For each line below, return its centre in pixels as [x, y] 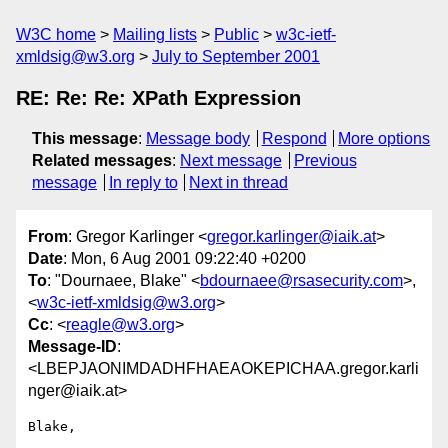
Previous [325, 160]
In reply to [143, 182]
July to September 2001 [236, 56]
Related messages [102, 160]
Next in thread [239, 182]
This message [85, 138]
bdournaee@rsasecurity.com [301, 281]
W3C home [56, 34]
